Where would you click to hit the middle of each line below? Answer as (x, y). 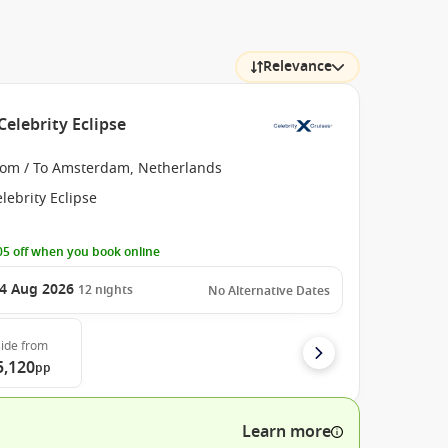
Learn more (286, 432)
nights (114, 290)
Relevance (297, 66)
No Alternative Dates (268, 291)
